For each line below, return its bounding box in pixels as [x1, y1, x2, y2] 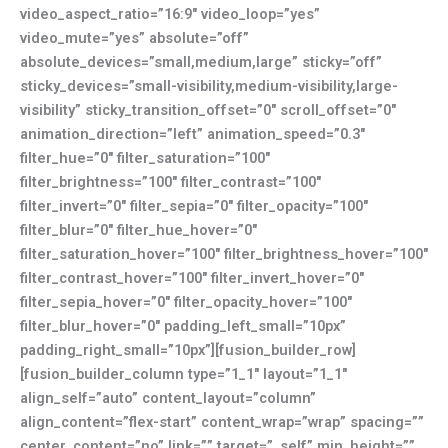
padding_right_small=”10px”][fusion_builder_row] [20, 340, 356, 359]
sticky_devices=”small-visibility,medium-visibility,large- [20, 76, 398, 95]
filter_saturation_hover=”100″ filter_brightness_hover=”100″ [20, 244, 428, 263]
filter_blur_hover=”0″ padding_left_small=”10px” [20, 316, 346, 335]
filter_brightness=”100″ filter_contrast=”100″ [20, 172, 321, 191]
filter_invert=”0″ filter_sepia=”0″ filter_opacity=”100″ [20, 196, 368, 215]
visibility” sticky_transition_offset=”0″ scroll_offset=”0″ [20, 100, 396, 119]
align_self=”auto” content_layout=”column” [20, 388, 316, 407]
